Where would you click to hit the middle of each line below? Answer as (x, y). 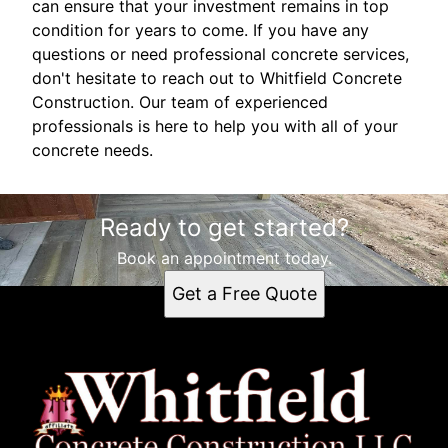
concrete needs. (92, 149)
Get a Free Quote (244, 293)
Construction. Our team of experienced (180, 101)
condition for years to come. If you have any (200, 29)
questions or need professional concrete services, (220, 53)
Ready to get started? (224, 227)
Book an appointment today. (224, 257)
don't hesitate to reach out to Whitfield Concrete (217, 77)
